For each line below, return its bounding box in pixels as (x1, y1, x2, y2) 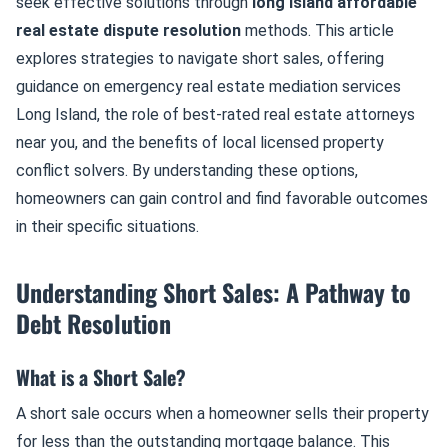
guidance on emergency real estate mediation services (16, 77, 401, 96)
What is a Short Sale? (16, 362, 186, 392)
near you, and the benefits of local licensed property (16, 133, 384, 152)
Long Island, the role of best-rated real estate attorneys (16, 105, 415, 124)
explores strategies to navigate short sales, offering (16, 49, 384, 68)
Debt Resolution (16, 305, 171, 341)
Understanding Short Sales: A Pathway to (16, 274, 411, 310)
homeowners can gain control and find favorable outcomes (16, 189, 428, 208)
